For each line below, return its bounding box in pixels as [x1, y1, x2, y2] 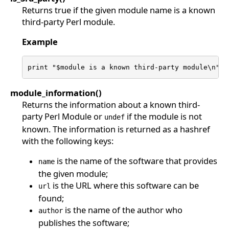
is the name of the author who [62, 204, 182, 216]
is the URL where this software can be [50, 179, 199, 192]
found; [38, 192, 64, 204]
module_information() [10, 87, 102, 99]
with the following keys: [21, 135, 113, 147]
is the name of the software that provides [54, 155, 217, 167]
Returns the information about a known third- [21, 99, 200, 111]
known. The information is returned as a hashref [21, 123, 210, 135]
